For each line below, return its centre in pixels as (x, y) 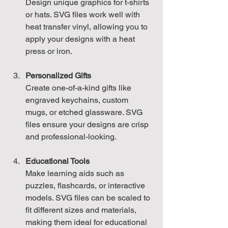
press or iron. (49, 51)
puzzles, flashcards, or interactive (86, 186)
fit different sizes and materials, (82, 210)
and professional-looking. (71, 137)
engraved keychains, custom (78, 100)
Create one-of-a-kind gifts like (79, 88)
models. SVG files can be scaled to (89, 198)
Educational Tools (58, 161)
